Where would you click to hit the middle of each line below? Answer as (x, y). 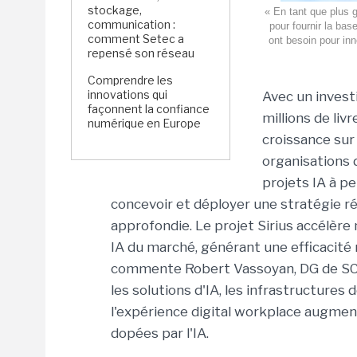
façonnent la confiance (149, 109)
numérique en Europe (144, 123)
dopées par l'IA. (160, 333)
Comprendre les (130, 80)
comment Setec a (136, 39)
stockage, (115, 10)
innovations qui (127, 94)
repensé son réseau (141, 53)
